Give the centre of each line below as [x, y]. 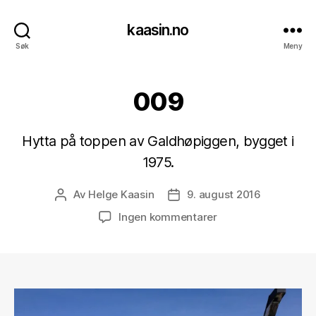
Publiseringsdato [215, 195]
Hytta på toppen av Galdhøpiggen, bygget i [158, 141]
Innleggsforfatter [103, 195]
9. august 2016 [224, 194]
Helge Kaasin [121, 194]
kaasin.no [158, 30]
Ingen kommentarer [168, 217]
